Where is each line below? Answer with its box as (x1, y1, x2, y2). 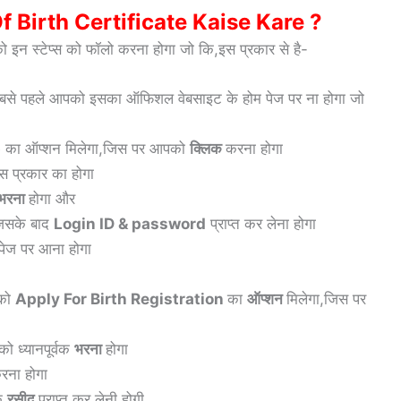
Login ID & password (54, 215, 206, 234)
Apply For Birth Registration (15, 290, 227, 309)
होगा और (29, 190, 75, 209)
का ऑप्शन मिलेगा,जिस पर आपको (5, 140, 190, 158)
